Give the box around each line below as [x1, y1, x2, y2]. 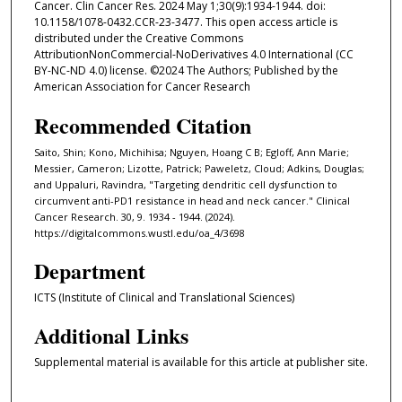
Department [33, 254, 145, 286]
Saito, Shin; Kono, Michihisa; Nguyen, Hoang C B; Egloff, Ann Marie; [33, 144, 349, 159]
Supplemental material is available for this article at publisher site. [33, 354, 368, 371]
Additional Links [33, 319, 188, 352]
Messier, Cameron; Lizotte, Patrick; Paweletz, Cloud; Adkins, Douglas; [33, 161, 364, 175]
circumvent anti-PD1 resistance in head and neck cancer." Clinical [33, 193, 350, 207]
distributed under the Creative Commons [33, 31, 243, 47]
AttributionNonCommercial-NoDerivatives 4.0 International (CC [33, 47, 354, 63]
